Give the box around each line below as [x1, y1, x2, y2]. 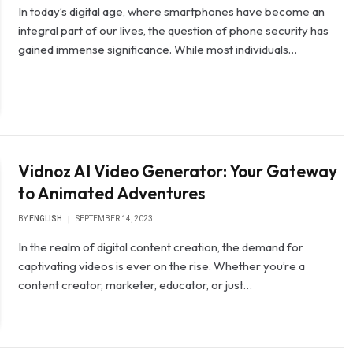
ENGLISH [29, 214, 63, 223]
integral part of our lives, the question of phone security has [18, 23, 329, 39]
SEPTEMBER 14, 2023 [76, 214, 154, 223]
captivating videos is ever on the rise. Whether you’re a [18, 258, 306, 273]
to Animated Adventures [18, 182, 206, 203]
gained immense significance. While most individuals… [18, 42, 298, 58]
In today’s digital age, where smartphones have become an [18, 4, 325, 20]
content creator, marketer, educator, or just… [18, 277, 253, 292]
